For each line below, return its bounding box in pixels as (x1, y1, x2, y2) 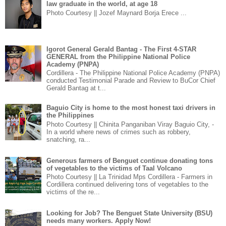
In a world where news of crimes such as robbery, (46, 128, 191, 136)
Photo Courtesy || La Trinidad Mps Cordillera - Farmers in (46, 173, 213, 181)
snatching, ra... (46, 135, 91, 143)
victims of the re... (46, 188, 100, 196)
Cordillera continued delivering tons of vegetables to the (46, 181, 209, 189)
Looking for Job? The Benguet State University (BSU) (46, 209, 213, 217)
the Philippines (46, 111, 94, 120)
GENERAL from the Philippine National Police (46, 52, 191, 61)
